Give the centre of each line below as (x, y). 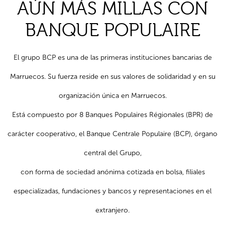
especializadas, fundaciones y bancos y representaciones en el (113, 191)
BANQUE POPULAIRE (113, 30)
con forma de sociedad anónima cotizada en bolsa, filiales (113, 172)
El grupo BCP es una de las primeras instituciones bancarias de (113, 57)
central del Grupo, (113, 153)
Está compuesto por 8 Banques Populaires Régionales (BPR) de (113, 115)
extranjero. (113, 210)
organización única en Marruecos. (113, 95)
